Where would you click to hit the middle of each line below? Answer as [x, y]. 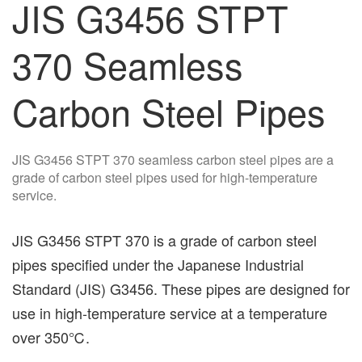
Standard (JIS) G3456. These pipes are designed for [181, 288]
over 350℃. [51, 337]
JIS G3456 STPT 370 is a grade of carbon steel [164, 240]
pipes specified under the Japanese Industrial [158, 264]
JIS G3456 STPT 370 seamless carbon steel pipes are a [173, 160]
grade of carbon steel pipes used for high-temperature [165, 177]
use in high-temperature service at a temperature [170, 312]
